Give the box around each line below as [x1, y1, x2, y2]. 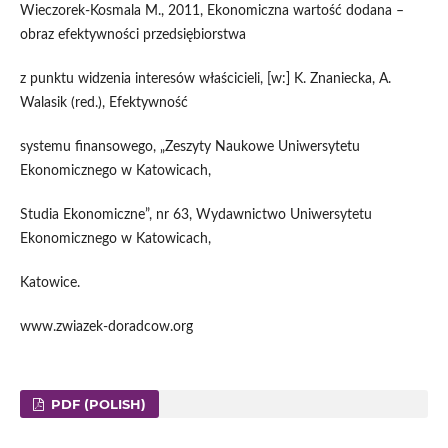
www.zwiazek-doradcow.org [19, 320, 193, 335]
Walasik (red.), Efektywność [19, 96, 188, 111]
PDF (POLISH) [47, 395, 147, 412]
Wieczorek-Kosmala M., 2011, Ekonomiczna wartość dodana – [19, 4, 404, 19]
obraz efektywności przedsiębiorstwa [19, 28, 246, 43]
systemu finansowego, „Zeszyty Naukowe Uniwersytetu [19, 140, 360, 155]
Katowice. [19, 276, 80, 291]
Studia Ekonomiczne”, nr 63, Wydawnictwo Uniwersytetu [19, 208, 372, 223]
